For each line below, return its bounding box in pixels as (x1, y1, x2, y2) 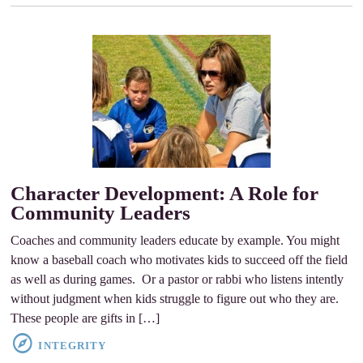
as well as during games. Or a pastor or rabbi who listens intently (11, 272, 344, 287)
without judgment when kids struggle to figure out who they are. (11, 292, 340, 306)
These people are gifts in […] (11, 311, 160, 326)
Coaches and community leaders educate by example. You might (11, 233, 340, 248)
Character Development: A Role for (11, 182, 319, 205)
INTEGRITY (38, 340, 106, 352)
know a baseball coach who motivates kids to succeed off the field (11, 253, 348, 267)
